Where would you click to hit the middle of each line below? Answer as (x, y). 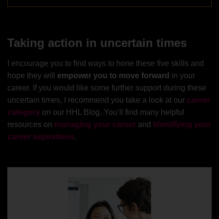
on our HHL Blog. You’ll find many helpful (112, 112)
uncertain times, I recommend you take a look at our (97, 100)
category (24, 112)
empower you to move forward (113, 75)
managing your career (95, 124)
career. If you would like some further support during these (107, 88)
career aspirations (41, 136)
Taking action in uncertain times (97, 43)
